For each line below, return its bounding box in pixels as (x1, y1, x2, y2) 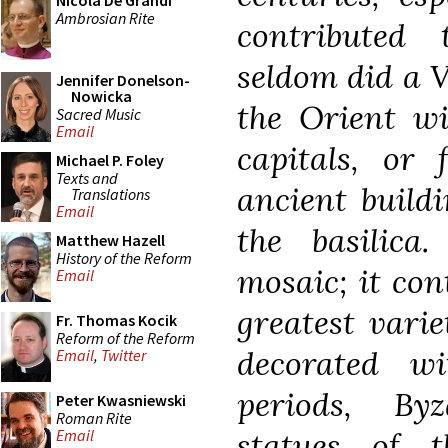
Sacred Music (56, 103, 141, 124)
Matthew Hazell (56, 230, 165, 250)
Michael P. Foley (56, 150, 164, 170)
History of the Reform (56, 247, 192, 268)
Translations (71, 183, 150, 204)
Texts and (56, 167, 118, 188)
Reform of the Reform (56, 327, 195, 348)
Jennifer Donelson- (56, 70, 190, 90)
